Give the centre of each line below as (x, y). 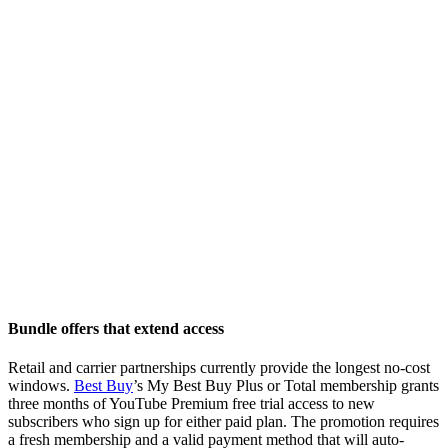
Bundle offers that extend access (116, 328)
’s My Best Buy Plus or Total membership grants (286, 386)
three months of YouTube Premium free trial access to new (191, 404)
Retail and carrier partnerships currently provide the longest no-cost (219, 368)
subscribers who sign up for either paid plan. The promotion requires (223, 422)
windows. (41, 386)
